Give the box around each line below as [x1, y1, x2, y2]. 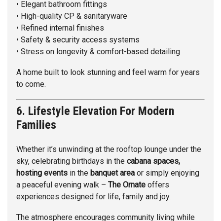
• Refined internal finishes [16, 23, 104, 33]
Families [16, 118, 56, 132]
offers [146, 180, 169, 190]
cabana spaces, [127, 156, 180, 166]
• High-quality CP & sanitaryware [16, 11, 127, 21]
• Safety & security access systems [16, 35, 140, 45]
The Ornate [108, 180, 146, 190]
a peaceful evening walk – [16, 180, 108, 190]
